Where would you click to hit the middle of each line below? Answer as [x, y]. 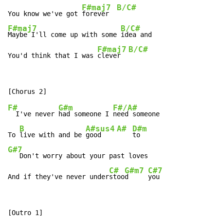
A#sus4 [100, 129]
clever [113, 56]
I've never [33, 114]
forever [99, 14]
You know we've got [45, 14]
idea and [136, 35]
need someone [136, 114]
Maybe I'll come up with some [64, 35]
